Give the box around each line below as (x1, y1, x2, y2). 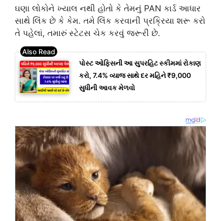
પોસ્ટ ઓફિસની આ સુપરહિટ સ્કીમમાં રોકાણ (79, 59, 201, 68)
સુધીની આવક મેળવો (79, 83, 135, 92)
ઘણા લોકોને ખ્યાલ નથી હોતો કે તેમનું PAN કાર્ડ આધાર (15, 3, 201, 13)
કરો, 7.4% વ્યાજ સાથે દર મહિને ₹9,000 (79, 71, 191, 80)
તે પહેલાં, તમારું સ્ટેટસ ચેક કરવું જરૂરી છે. (15, 28, 160, 38)
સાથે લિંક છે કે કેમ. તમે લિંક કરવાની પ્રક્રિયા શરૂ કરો (15, 15, 205, 26)
